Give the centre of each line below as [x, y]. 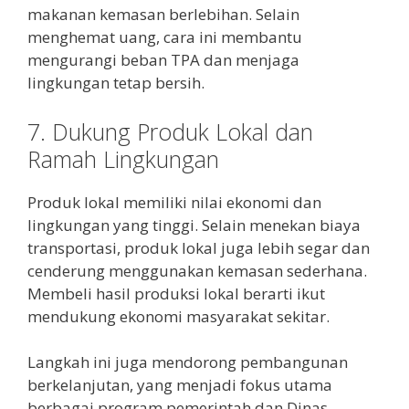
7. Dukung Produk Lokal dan [170, 131]
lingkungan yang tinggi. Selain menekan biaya [194, 225]
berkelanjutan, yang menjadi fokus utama [180, 385]
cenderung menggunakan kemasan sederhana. [197, 270]
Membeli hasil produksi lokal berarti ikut [176, 293]
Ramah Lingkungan [123, 158]
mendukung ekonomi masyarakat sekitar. [178, 316]
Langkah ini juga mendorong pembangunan [188, 362]
